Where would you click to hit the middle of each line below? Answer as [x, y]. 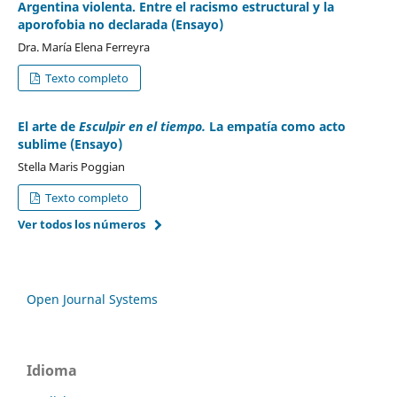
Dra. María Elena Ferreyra [83, 47]
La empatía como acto [277, 126]
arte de [53, 126]
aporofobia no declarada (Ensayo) [120, 24]
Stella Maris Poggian [71, 166]
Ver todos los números [81, 224]
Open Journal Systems [92, 299]
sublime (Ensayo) [70, 144]
